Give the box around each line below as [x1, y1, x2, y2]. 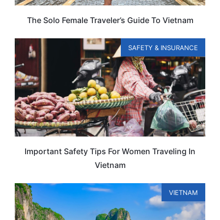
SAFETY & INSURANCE [128, 43, 198, 52]
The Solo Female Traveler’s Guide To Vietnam [27, 15, 193, 26]
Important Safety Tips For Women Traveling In [25, 146, 195, 157]
